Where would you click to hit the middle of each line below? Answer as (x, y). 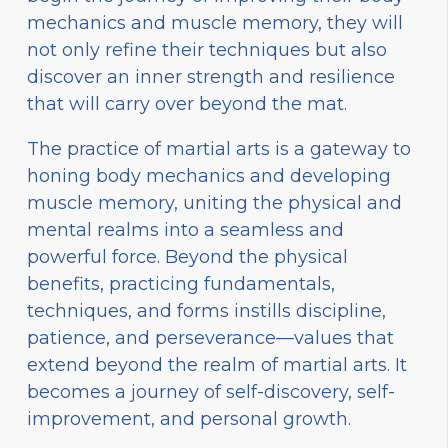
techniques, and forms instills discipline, (206, 310)
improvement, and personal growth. (189, 418)
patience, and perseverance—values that (210, 337)
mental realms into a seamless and (185, 229)
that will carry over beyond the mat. (187, 103)
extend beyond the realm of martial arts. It (217, 364)
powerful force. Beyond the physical (187, 256)
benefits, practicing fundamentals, (181, 283)
